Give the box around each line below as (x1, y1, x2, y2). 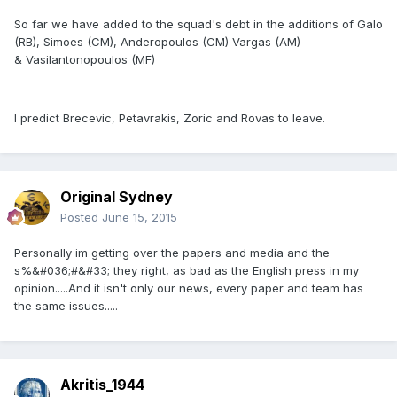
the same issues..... (14, 298, 118, 313)
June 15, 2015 (102, 209, 177, 224)
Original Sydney (60, 187, 173, 206)
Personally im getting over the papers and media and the (14, 245, 330, 260)
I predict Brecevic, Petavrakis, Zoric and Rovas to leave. (14, 110, 325, 125)
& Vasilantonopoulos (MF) (14, 51, 155, 66)
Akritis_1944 (60, 375, 144, 393)
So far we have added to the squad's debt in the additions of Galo (14, 16, 383, 31)
